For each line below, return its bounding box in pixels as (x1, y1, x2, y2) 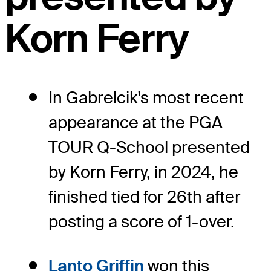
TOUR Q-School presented (48, 137, 250, 158)
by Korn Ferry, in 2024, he (48, 162, 238, 183)
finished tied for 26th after (48, 186, 241, 208)
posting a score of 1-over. (48, 211, 235, 233)
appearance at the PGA (48, 112, 223, 134)
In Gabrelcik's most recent (48, 87, 244, 109)
